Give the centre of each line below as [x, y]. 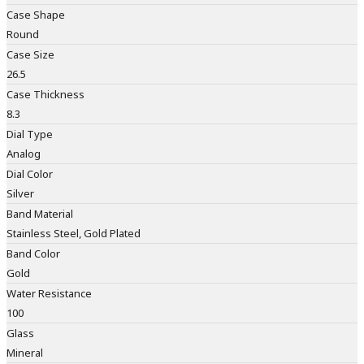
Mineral [25, 353]
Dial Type [30, 134]
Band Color [33, 254]
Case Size [30, 55]
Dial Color [30, 174]
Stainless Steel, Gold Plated [74, 234]
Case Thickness [45, 95]
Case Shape [36, 15]
